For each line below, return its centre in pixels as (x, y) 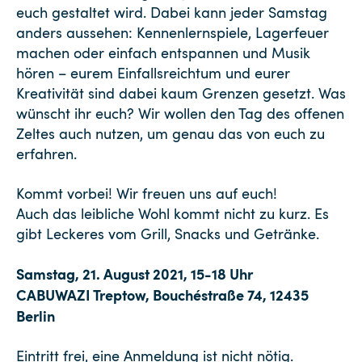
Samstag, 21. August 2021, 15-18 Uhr (135, 274)
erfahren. (46, 154)
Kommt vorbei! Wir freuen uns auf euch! (147, 193)
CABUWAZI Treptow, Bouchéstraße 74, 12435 (162, 295)
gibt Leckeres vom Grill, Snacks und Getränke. (168, 234)
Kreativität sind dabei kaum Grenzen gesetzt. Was (181, 93)
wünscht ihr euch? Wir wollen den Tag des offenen (180, 113)
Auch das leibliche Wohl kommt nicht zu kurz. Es (173, 213)
